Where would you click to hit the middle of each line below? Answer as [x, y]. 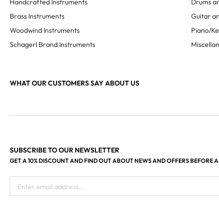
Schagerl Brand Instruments [53, 44]
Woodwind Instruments [45, 30]
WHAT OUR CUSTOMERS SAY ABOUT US [75, 83]
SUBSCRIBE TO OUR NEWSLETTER [65, 150]
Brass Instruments [37, 16]
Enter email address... [51, 187]
